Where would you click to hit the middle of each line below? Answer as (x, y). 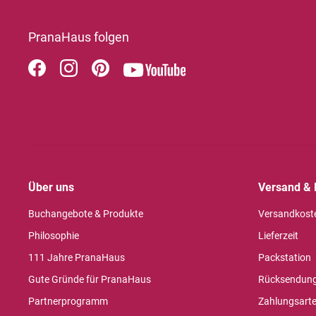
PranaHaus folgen (79, 37)
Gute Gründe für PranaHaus (90, 279)
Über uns (51, 187)
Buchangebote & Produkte (86, 213)
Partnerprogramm (68, 301)
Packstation (285, 257)
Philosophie (54, 235)
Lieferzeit (278, 235)
